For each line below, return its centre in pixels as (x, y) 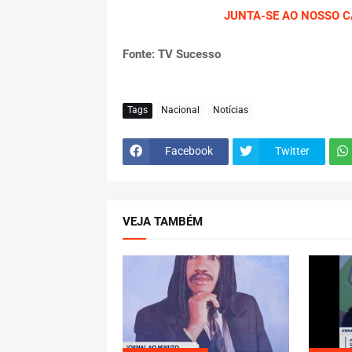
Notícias (230, 110)
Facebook (189, 151)
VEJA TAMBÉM (162, 221)
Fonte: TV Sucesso (171, 54)
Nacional (180, 110)
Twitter (292, 151)
